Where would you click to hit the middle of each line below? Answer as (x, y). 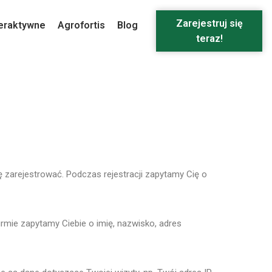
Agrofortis (81, 25)
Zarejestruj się (209, 23)
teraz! (209, 39)
